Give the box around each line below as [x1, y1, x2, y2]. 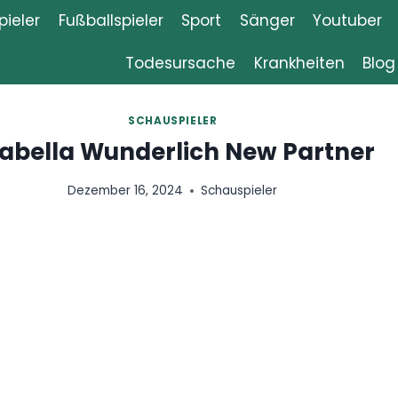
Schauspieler [51, 182, 128, 200]
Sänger [239, 10, 295, 32]
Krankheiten [253, 52, 345, 74]
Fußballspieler [58, 10, 163, 32]
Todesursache [125, 52, 236, 74]
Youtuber [312, 10, 382, 32]
